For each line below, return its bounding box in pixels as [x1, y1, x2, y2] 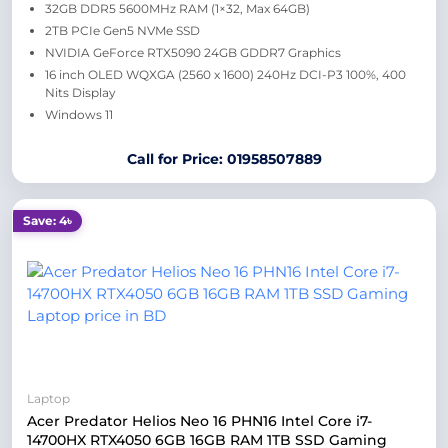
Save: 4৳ [23, 213, 72, 228]
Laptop [27, 391, 70, 406]
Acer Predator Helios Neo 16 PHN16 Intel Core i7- [27, 412, 372, 430]
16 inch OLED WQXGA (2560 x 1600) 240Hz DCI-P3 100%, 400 [45, 67, 406, 82]
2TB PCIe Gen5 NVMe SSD [45, 23, 200, 38]
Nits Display [45, 85, 116, 100]
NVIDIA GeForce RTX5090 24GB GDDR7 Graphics [45, 45, 341, 60]
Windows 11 [45, 107, 113, 122]
